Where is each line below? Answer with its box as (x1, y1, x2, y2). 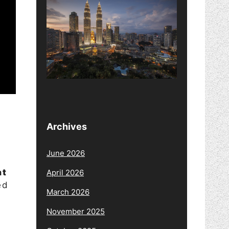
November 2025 (47, 206, 105, 216)
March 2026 (47, 187, 89, 197)
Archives (47, 121, 87, 132)
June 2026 (47, 148, 85, 158)
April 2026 (47, 167, 84, 177)
